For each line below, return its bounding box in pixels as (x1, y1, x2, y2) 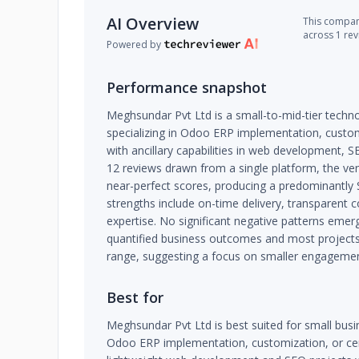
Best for (107, 288, 163, 307)
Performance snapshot (107, 78, 267, 97)
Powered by (107, 37, 161, 51)
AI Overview (107, 13, 199, 34)
